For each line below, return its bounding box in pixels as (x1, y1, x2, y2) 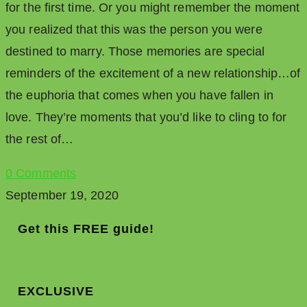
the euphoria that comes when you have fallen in (5, 88, 273, 103)
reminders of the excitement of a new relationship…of (5, 66, 301, 81)
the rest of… (5, 132, 74, 147)
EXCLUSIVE (18, 284, 94, 299)
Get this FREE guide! (18, 222, 154, 236)
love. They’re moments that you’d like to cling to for (5, 110, 287, 125)
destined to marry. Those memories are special (5, 45, 265, 59)
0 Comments (5, 167, 76, 181)
